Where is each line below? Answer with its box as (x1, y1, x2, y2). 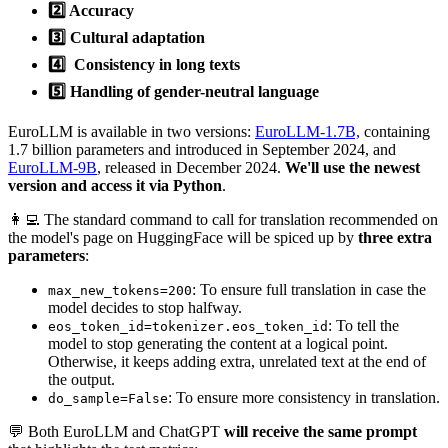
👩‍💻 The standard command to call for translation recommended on (8, 210, 438, 228)
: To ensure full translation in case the (192, 280, 426, 298)
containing (360, 122, 430, 140)
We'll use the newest (285, 158, 420, 176)
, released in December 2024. (97, 158, 285, 176)
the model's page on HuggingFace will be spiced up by (8, 228, 358, 246)
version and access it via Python (8, 176, 222, 194)
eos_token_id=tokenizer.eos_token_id (48, 318, 328, 334)
